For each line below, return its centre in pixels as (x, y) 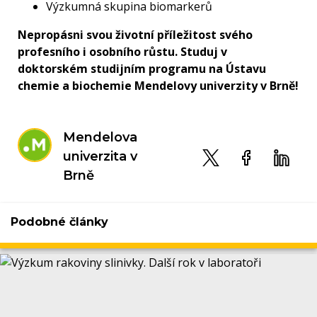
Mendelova (100, 138)
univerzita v (100, 157)
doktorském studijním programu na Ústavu (142, 69)
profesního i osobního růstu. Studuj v (122, 52)
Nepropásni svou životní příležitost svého (135, 35)
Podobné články (59, 221)
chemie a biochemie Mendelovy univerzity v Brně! (158, 86)
